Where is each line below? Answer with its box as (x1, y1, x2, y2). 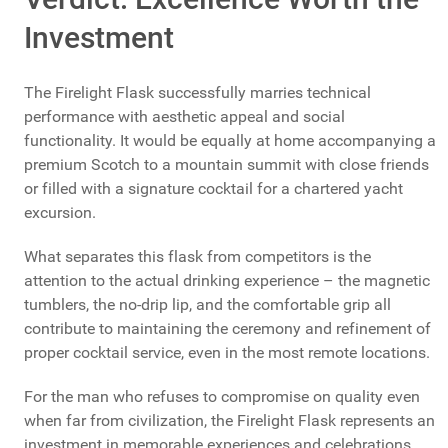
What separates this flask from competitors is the (24, 247, 371, 267)
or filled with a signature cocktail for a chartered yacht (24, 179, 403, 199)
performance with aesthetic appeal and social (24, 107, 345, 127)
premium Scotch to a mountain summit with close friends (24, 155, 429, 175)
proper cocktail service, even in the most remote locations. (24, 343, 430, 363)
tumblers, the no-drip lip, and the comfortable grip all (24, 295, 391, 315)
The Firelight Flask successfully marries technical (24, 83, 371, 103)
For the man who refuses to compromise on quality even (24, 387, 420, 407)
